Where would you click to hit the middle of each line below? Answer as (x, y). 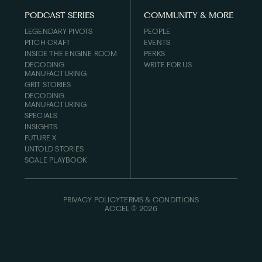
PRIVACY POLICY (92, 199)
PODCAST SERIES (59, 15)
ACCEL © (122, 208)
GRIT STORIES (48, 84)
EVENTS (157, 42)
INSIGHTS (41, 126)
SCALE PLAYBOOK (55, 160)
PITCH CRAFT (47, 42)
